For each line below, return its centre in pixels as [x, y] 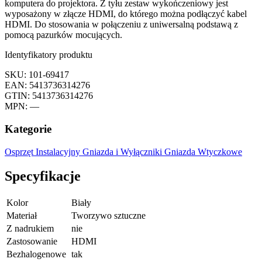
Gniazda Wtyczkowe [203, 151]
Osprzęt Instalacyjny [44, 151]
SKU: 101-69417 [37, 75]
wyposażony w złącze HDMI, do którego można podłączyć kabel [126, 14]
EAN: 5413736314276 [47, 85]
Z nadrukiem [30, 229]
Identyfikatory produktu [49, 55]
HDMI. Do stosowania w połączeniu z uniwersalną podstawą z [121, 25]
